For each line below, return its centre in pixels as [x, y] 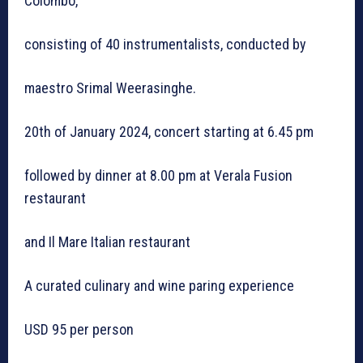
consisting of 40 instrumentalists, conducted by [165, 45]
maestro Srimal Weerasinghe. [110, 88]
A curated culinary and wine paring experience [159, 286]
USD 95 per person [79, 330]
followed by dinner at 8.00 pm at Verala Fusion [158, 176]
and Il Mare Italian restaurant [107, 242]
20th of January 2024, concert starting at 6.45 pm [169, 132]
